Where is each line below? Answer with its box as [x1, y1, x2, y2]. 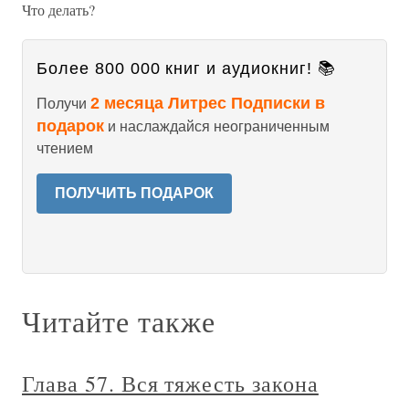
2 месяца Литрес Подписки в [90, 94, 325, 112]
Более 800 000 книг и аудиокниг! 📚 [37, 59, 336, 78]
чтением [37, 141, 93, 156]
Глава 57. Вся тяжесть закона [22, 369, 319, 398]
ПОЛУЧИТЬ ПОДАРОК [55, 185, 214, 201]
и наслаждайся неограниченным [104, 119, 330, 134]
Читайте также [22, 301, 215, 341]
